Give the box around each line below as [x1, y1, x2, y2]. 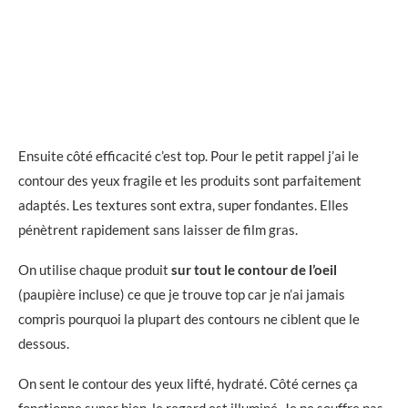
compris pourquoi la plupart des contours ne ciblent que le [18, 310, 360, 327]
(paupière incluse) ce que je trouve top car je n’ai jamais [18, 285, 345, 302]
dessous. [18, 334, 69, 352]
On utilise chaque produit [18, 260, 171, 278]
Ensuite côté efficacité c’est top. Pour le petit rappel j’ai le [18, 147, 359, 164]
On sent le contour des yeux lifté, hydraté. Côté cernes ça [18, 374, 358, 392]
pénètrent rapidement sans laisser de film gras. [18, 220, 298, 238]
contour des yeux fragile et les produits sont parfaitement [18, 171, 362, 189]
